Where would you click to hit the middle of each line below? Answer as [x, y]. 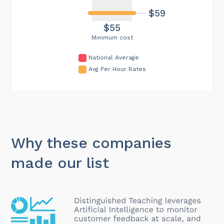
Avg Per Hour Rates [117, 69]
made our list [60, 162]
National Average [113, 57]
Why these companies [91, 142]
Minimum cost [112, 37]
